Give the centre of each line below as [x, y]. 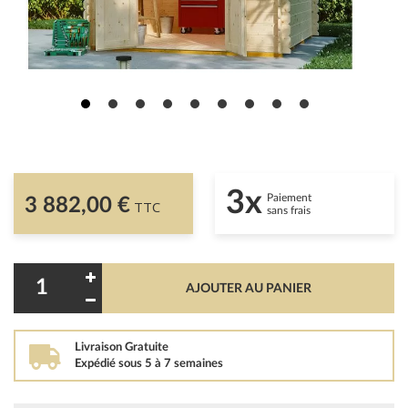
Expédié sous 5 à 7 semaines [149, 364]
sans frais [289, 210]
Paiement [289, 197]
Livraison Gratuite [122, 347]
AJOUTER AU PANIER [248, 288]
